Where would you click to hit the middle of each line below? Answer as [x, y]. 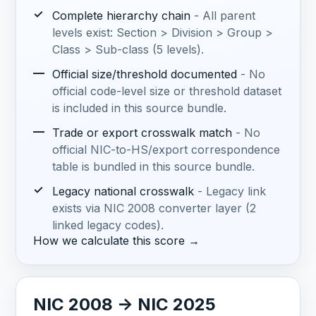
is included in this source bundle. [139, 108]
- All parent [224, 15]
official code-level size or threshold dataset [166, 91]
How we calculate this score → [117, 241]
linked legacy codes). [108, 225]
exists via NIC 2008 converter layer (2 [154, 208]
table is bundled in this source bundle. [153, 167]
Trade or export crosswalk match [142, 133]
